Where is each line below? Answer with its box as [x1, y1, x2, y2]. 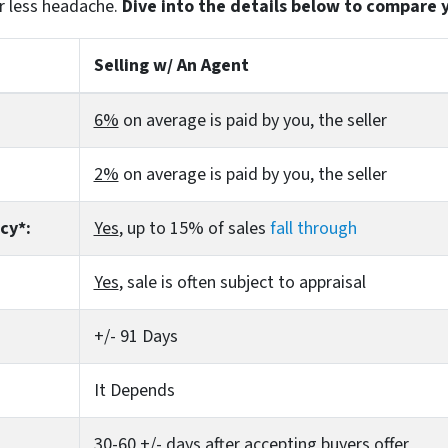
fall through [269, 215, 357, 241]
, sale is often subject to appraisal [118, 269, 366, 295]
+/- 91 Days [93, 323, 178, 349]
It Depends [93, 377, 175, 403]
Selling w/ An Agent [93, 52, 249, 78]
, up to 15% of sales [118, 215, 270, 241]
